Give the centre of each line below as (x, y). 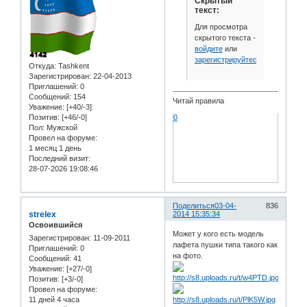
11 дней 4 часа (54, 300)
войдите (208, 48)
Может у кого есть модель (219, 234)
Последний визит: (60, 158)
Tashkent (73, 65)
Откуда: (42, 65)
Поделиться (194, 205)
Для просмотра (221, 26)
